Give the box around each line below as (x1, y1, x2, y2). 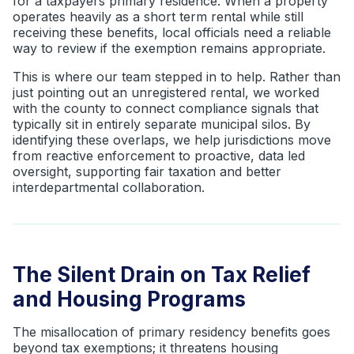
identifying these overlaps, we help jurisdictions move (13, 132, 331, 148)
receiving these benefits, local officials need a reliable (13, 24, 331, 40)
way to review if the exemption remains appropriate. (13, 40, 326, 56)
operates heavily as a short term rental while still (13, 9, 303, 24)
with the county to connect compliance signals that (13, 100, 318, 116)
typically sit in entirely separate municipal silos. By (13, 116, 311, 132)
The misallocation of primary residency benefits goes (13, 324, 330, 340)
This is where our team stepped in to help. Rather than (13, 69, 341, 85)
